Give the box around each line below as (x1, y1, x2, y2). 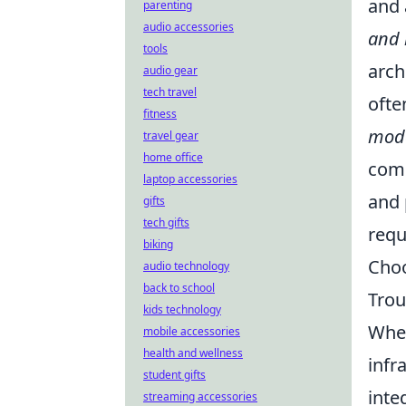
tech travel (143, 84, 197, 100)
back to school (143, 280, 215, 295)
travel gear (143, 128, 198, 143)
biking (143, 237, 173, 252)
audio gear (143, 63, 198, 78)
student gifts (143, 367, 206, 382)
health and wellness (143, 345, 243, 361)
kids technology (143, 302, 221, 317)
